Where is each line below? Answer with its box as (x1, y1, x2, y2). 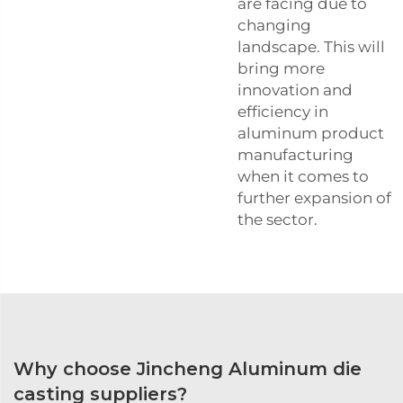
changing (237, 16, 311, 34)
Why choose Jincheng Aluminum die (13, 358, 362, 380)
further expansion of (237, 189, 391, 207)
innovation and (237, 81, 353, 99)
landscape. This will (237, 38, 385, 56)
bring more (237, 59, 325, 77)
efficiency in (237, 103, 328, 121)
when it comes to (237, 167, 369, 185)
